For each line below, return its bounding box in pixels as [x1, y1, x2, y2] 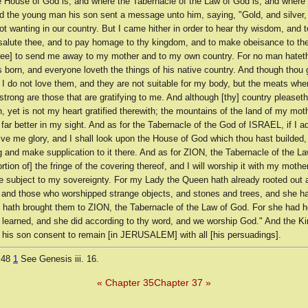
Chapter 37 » [154, 277, 211, 289]
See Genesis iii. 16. [18, 254, 99, 265]
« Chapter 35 [97, 277, 154, 289]
